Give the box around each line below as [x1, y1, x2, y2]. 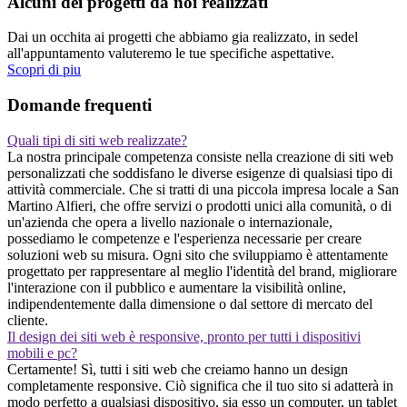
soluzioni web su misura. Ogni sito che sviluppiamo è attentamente [7, 246, 388, 263]
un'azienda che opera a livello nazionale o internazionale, [7, 213, 333, 230]
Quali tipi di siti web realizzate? [7, 132, 187, 148]
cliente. [7, 312, 48, 328]
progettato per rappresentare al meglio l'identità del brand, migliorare [7, 263, 397, 279]
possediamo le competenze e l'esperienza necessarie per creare [7, 230, 362, 246]
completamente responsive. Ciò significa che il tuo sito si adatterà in [7, 377, 393, 393]
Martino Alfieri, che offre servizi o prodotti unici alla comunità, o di [7, 197, 392, 213]
